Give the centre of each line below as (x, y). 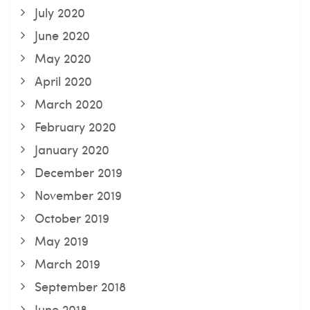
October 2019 (72, 218)
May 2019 (62, 240)
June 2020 (62, 35)
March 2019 (67, 263)
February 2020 (75, 126)
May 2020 (63, 58)
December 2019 (79, 172)
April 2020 (63, 81)
